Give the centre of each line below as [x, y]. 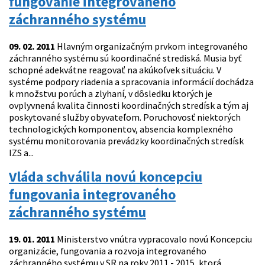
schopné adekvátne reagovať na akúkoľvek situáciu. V [115, 70]
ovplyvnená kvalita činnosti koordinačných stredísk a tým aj [129, 106]
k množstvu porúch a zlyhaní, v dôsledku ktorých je [111, 94]
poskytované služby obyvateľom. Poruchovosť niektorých [125, 117]
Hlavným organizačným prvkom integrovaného [151, 46]
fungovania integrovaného [92, 195]
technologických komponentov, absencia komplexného [121, 129]
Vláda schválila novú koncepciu [106, 177]
